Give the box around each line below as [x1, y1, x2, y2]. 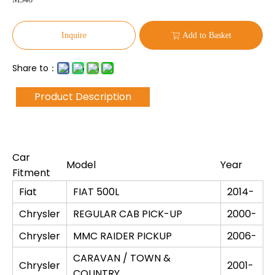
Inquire [61, 30, 87, 40]
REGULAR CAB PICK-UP [73, 207, 182, 221]
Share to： [12, 62, 57, 74]
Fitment [12, 166, 50, 180]
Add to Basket [182, 30, 231, 40]
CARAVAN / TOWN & [73, 251, 171, 265]
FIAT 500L [73, 185, 119, 199]
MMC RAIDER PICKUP [73, 229, 172, 243]
